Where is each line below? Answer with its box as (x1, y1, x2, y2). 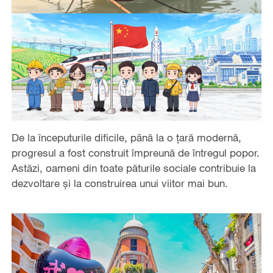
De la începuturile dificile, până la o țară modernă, (11, 130, 241, 144)
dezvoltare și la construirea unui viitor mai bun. (11, 176, 228, 190)
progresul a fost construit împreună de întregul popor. (11, 146, 260, 159)
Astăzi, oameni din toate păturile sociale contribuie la (11, 161, 256, 174)
